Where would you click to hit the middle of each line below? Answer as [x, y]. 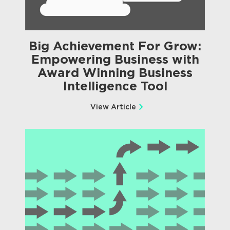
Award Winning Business [115, 73]
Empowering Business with [115, 60]
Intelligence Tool [115, 86]
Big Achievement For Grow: [115, 46]
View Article [113, 107]
